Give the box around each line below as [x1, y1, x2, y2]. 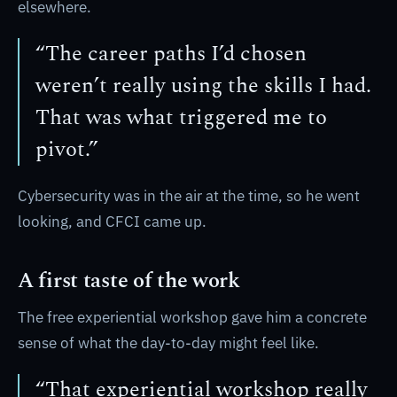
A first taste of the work [18, 265, 240, 297]
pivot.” [35, 134, 98, 166]
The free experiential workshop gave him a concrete [18, 307, 367, 327]
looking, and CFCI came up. [18, 212, 206, 231]
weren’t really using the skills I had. [35, 70, 371, 102]
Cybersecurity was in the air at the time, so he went [18, 186, 360, 206]
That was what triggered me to [35, 102, 327, 134]
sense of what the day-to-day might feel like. [18, 333, 319, 353]
